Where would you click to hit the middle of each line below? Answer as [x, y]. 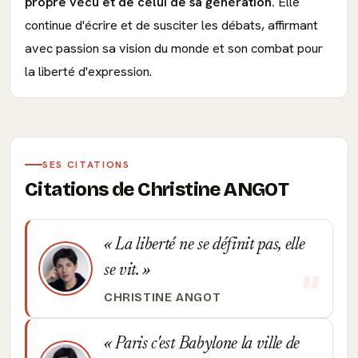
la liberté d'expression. [88, 72]
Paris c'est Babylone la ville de [206, 344]
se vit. [123, 271]
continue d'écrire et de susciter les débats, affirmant [171, 25]
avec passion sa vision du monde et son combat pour [174, 48]
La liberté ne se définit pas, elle [208, 245]
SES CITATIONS [86, 165]
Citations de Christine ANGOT [157, 189]
